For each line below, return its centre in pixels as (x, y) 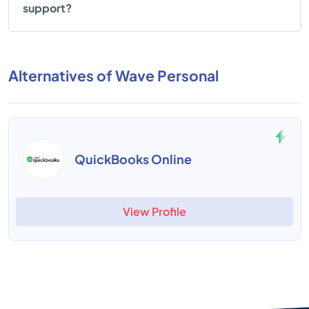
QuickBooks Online (133, 159)
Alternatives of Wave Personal (113, 76)
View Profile (154, 211)
